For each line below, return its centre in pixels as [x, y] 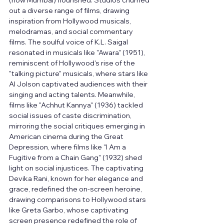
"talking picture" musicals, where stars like [79, 74]
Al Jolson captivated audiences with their [79, 84]
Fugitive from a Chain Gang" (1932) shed [76, 158]
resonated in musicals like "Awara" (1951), [78, 53]
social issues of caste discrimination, [71, 116]
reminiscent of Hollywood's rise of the [73, 63]
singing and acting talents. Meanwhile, [73, 95]
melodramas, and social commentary [72, 32]
